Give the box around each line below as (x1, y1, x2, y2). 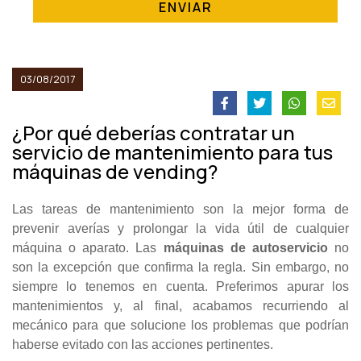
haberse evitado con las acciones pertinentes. (12, 338, 273, 352)
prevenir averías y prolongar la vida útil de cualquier (12, 222, 349, 236)
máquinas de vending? (12, 158, 218, 185)
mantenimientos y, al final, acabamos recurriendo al (12, 299, 349, 313)
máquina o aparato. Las (12, 241, 164, 255)
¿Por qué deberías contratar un (12, 119, 295, 147)
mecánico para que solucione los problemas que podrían (12, 318, 349, 333)
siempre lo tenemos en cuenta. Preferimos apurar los (12, 280, 349, 294)
